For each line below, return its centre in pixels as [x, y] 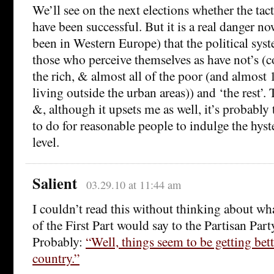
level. [46, 142]
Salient [55, 183]
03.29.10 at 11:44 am [133, 185]
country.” [56, 258]
